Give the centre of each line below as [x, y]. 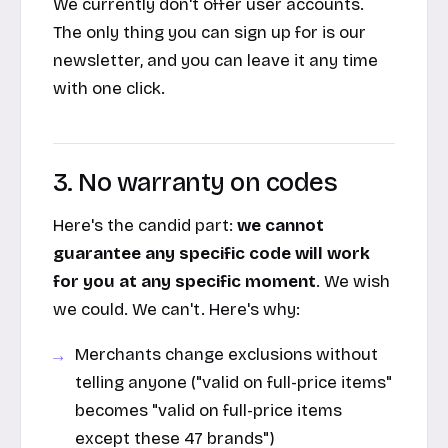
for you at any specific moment [184, 281]
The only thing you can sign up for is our [209, 33]
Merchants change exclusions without [227, 354]
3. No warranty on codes [195, 182]
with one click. [109, 89]
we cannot [280, 225]
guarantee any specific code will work [211, 253]
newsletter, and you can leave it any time [215, 61]
